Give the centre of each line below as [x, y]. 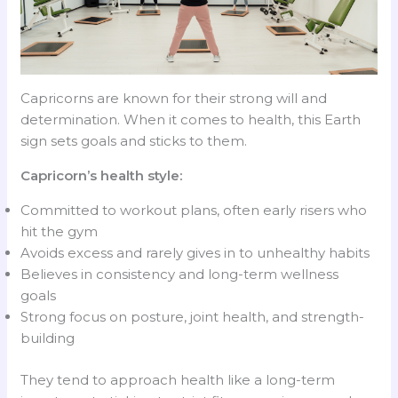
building [48, 338]
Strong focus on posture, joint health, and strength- [193, 317]
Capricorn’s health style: [102, 176]
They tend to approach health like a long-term [178, 379]
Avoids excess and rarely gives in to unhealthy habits [195, 253]
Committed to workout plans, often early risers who [194, 211]
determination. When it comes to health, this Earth [191, 120]
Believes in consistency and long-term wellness [180, 275]
